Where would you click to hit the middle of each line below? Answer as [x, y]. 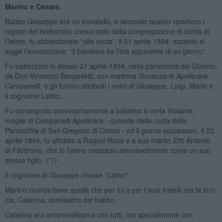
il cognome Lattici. [33, 95]
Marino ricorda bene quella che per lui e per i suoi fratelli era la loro [110, 190]
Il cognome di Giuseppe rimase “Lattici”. [67, 175]
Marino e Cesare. [33, 6]
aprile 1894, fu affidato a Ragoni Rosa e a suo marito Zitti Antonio [107, 140]
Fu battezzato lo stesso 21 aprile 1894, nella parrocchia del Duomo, [111, 66]
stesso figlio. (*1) [31, 160]
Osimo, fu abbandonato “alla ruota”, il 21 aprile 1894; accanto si [105, 41]
